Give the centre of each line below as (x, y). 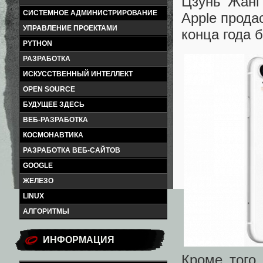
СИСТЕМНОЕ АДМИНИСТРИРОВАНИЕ (90, 13)
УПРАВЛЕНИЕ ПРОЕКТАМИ (70, 28)
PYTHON (38, 43)
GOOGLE (38, 166)
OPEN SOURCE (49, 89)
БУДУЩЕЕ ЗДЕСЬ (54, 104)
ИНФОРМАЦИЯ (79, 240)
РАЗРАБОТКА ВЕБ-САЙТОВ (72, 150)
